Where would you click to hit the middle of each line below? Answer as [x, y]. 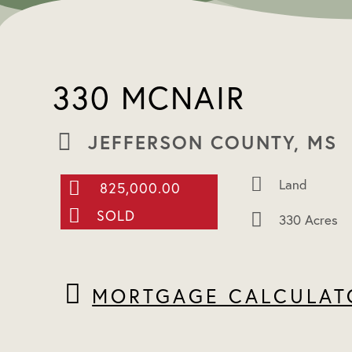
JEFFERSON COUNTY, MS [213, 142]
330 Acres [309, 219]
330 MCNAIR [149, 97]
